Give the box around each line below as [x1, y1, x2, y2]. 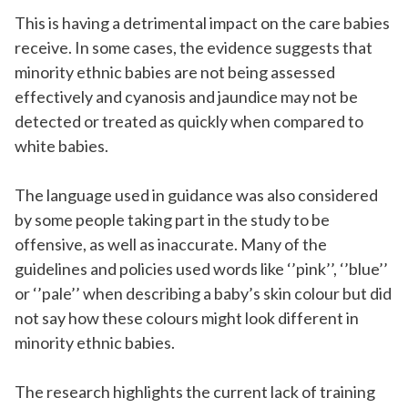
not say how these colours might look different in [15, 308, 359, 329]
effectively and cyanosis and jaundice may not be [15, 87, 358, 107]
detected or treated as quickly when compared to [15, 111, 363, 132]
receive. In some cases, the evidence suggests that [15, 37, 372, 58]
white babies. [15, 136, 108, 157]
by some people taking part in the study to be [15, 209, 330, 230]
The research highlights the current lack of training [15, 382, 375, 403]
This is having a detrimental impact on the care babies [15, 13, 390, 34]
